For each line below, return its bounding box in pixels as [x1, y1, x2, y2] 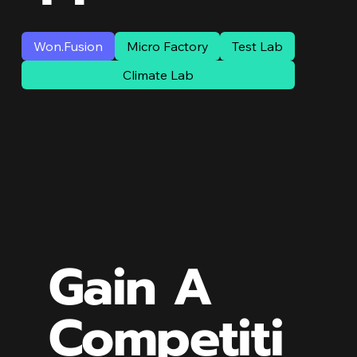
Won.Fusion [33, 38, 103, 55]
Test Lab [232, 38, 284, 55]
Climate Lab [123, 67, 194, 84]
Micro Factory [126, 38, 209, 55]
